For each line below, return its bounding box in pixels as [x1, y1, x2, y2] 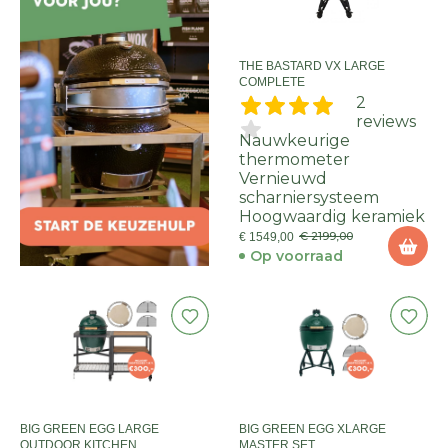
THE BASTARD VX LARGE [239, 59, 385, 73]
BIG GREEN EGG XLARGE [239, 422, 386, 436]
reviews [355, 112, 416, 131]
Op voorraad [250, 247, 343, 265]
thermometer [239, 150, 350, 169]
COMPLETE [239, 75, 305, 89]
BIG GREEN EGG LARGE [20, 422, 159, 436]
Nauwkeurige [239, 131, 350, 150]
